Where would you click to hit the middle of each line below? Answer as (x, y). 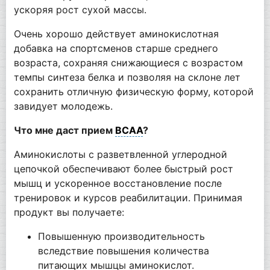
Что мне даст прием (64, 130)
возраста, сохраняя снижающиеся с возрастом (128, 62)
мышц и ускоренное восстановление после (118, 183)
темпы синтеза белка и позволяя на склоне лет (127, 77)
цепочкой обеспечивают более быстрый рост (123, 168)
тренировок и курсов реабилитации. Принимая (128, 197)
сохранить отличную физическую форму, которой (133, 91)
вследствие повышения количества (123, 250)
